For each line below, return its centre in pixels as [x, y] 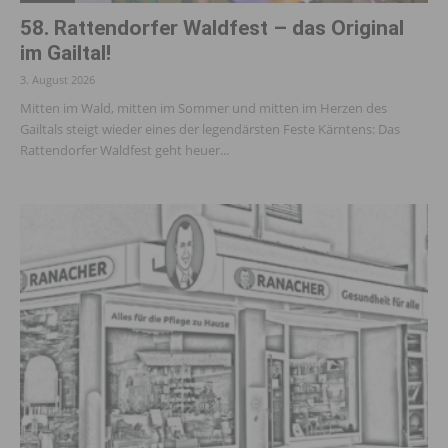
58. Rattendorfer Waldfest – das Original [212, 27]
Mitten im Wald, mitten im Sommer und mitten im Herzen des [203, 107]
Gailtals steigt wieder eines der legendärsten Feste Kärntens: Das [210, 128]
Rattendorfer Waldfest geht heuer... [124, 149]
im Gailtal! [65, 52]
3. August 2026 [57, 79]
